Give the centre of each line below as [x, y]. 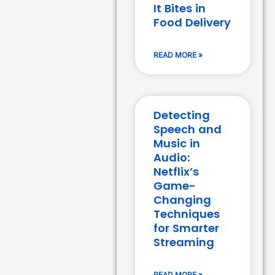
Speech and [188, 130]
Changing [183, 200]
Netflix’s [176, 172]
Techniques [187, 214]
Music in [177, 144]
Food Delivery [192, 23]
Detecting [182, 115]
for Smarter [187, 228]
